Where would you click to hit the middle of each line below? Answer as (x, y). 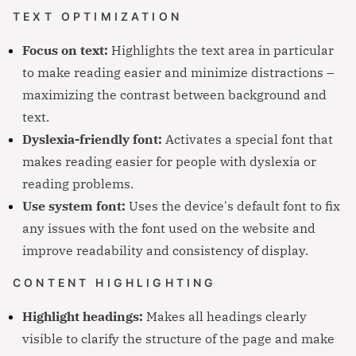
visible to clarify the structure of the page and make (178, 338)
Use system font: (74, 205)
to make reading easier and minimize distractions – (178, 72)
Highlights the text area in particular (221, 50)
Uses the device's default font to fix (233, 205)
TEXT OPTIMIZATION (97, 16)
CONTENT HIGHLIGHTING (115, 282)
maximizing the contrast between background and (174, 94)
